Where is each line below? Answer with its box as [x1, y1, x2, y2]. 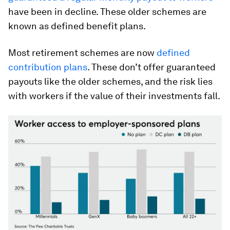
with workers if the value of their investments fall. [8, 90, 220, 101]
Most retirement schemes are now [8, 47, 157, 58]
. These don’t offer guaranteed [87, 62, 216, 72]
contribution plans [8, 62, 87, 72]
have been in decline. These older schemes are [8, 6, 206, 17]
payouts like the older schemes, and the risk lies [8, 76, 213, 87]
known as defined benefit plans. [8, 21, 146, 31]
